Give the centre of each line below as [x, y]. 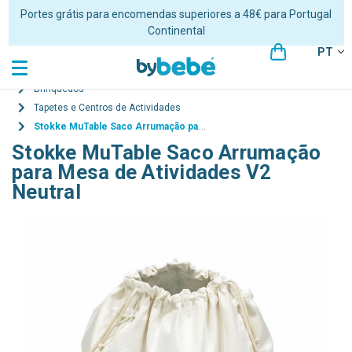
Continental [176, 31]
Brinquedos [59, 89]
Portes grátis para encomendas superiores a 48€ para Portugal [176, 14]
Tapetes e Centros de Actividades [107, 108]
